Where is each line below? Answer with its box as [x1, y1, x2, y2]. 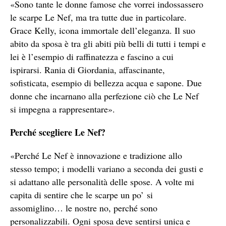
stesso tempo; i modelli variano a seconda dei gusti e [10, 162, 203, 175]
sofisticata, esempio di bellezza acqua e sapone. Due [10, 76, 202, 89]
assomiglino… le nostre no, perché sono [10, 201, 157, 214]
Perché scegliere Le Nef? [10, 125, 105, 139]
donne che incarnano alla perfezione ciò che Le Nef [10, 89, 199, 102]
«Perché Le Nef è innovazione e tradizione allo [10, 149, 182, 161]
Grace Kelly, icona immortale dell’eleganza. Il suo [10, 24, 195, 36]
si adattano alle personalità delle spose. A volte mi [10, 175, 194, 188]
